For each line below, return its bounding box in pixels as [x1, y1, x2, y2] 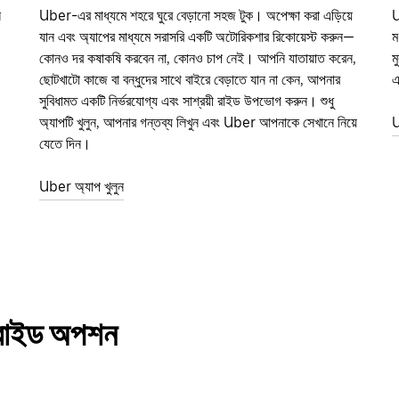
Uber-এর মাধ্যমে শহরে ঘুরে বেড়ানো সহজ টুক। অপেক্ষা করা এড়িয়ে [39, 6, 353, 24]
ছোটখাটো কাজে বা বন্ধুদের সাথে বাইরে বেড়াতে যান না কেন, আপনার [39, 70, 340, 88]
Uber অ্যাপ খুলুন [39, 177, 124, 195]
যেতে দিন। [39, 134, 91, 152]
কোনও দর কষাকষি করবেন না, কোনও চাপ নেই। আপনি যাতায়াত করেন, [39, 49, 356, 67]
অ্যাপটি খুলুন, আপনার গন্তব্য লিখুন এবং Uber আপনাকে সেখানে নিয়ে [39, 113, 357, 131]
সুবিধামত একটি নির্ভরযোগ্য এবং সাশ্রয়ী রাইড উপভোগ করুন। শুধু [39, 92, 334, 110]
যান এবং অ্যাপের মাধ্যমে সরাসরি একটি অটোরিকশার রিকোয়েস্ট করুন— [39, 28, 354, 45]
